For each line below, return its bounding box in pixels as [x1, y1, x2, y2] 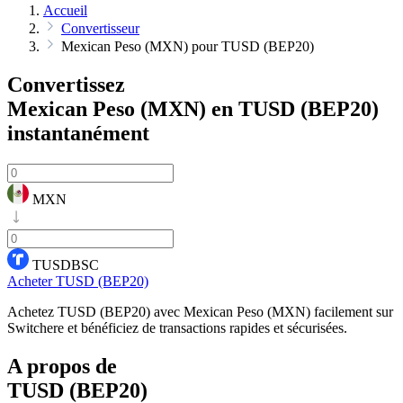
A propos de [7, 354, 117, 378]
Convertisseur [61, 21, 139, 36]
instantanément [7, 121, 149, 145]
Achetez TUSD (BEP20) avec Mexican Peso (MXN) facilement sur [7, 303, 393, 319]
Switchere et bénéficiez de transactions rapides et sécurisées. [7, 319, 347, 336]
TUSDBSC [32, 256, 99, 273]
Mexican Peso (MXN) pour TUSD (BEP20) [61, 39, 314, 54]
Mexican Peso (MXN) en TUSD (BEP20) [7, 96, 379, 121]
